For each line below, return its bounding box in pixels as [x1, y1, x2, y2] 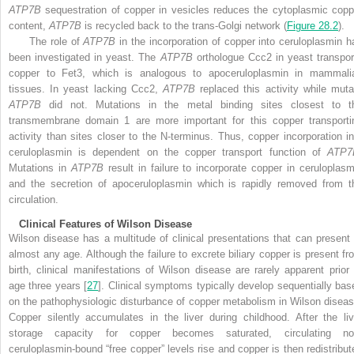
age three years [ [9, 280, 88, 292]
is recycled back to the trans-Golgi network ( [81, 20, 287, 32]
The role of [29, 36, 84, 48]
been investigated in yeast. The [9, 51, 160, 64]
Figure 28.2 [287, 20, 338, 32]
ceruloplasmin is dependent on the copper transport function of [9, 146, 327, 159]
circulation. [9, 194, 58, 206]
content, [9, 20, 49, 32]
